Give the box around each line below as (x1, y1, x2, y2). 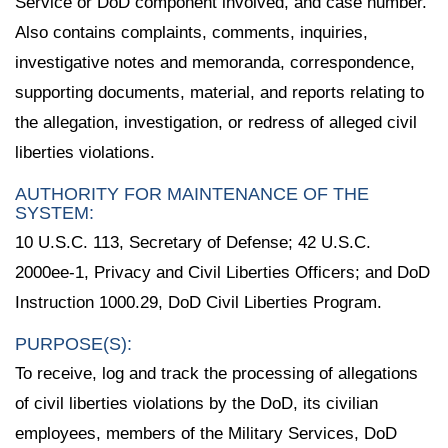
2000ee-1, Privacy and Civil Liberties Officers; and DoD (15, 263, 430, 283)
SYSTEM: (15, 203, 94, 224)
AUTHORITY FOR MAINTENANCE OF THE (15, 184, 369, 205)
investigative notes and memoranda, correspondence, (15, 53, 415, 73)
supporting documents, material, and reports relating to (15, 83, 424, 103)
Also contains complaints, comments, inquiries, (15, 23, 368, 43)
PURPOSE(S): (15, 333, 132, 354)
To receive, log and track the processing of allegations (15, 363, 418, 383)
